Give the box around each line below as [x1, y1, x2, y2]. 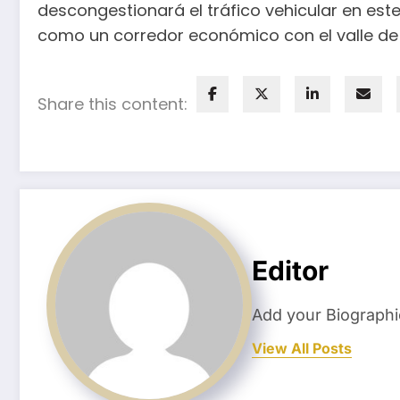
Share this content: [37, 92, 187, 115]
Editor [252, 254, 329, 287]
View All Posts [252, 339, 352, 358]
